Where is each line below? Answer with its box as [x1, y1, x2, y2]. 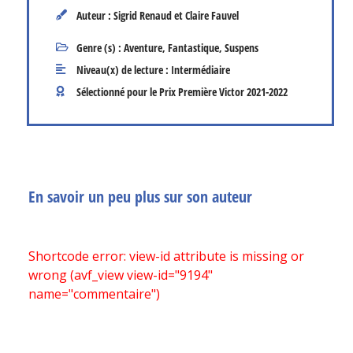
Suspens [225, 39, 258, 55]
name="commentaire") [28, 284, 160, 303]
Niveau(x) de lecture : [76, 61, 171, 77]
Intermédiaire [171, 61, 230, 77]
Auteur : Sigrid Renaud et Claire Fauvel [76, 7, 239, 23]
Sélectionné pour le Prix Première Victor [76, 84, 244, 99]
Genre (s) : [76, 39, 124, 55]
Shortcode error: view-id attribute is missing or [28, 247, 304, 265]
